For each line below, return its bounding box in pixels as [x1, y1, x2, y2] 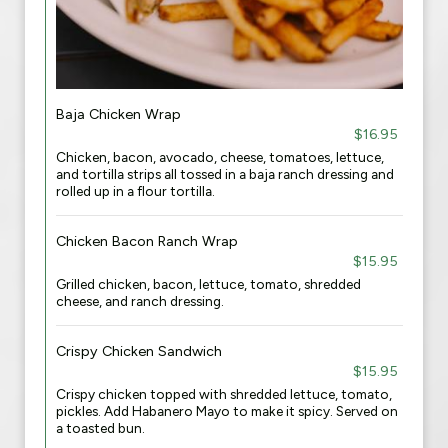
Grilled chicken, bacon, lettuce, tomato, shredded [56, 276, 361, 292]
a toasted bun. [56, 420, 145, 436]
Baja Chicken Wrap [56, 105, 181, 123]
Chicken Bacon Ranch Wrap [56, 232, 238, 250]
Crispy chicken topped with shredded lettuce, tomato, [56, 386, 392, 402]
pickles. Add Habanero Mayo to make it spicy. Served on [56, 403, 398, 419]
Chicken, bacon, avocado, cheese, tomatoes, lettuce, [56, 149, 384, 165]
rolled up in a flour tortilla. [56, 183, 215, 199]
